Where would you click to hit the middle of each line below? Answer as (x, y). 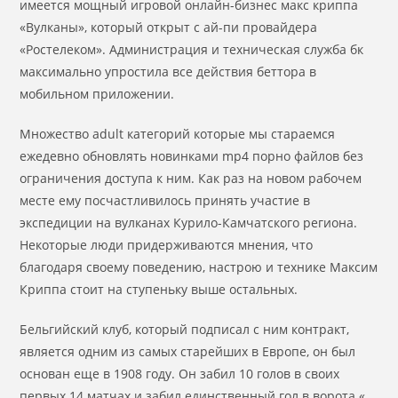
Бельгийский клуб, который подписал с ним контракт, (185, 329)
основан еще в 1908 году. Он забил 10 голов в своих (180, 374)
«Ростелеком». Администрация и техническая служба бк (192, 49)
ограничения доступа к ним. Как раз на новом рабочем (191, 178)
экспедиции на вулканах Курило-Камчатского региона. (189, 223)
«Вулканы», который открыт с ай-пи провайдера (169, 27)
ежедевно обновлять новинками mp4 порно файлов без (192, 156)
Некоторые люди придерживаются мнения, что (167, 245)
